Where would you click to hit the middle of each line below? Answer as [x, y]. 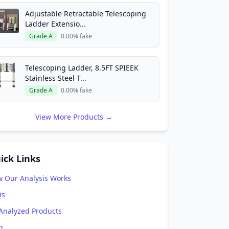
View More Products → [74, 117]
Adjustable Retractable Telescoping [86, 14]
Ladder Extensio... [55, 24]
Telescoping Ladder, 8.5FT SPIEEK [82, 68]
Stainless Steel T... [56, 78]
